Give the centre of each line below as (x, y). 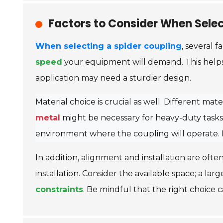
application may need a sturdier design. (113, 78)
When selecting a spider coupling (109, 46)
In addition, (58, 158)
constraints (59, 189)
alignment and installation (133, 158)
